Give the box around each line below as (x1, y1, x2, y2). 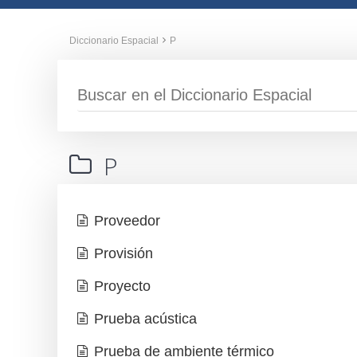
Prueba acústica (94, 311, 197, 328)
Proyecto (94, 278, 151, 295)
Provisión (94, 245, 153, 262)
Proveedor (94, 213, 160, 229)
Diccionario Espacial (69, 35, 159, 47)
